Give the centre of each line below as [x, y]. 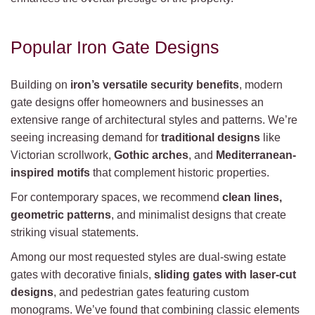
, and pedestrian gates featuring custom [151, 292]
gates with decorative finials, [82, 275]
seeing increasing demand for [86, 137]
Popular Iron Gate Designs [115, 47]
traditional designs [211, 137]
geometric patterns [61, 215]
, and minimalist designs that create [199, 215]
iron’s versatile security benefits [155, 85]
